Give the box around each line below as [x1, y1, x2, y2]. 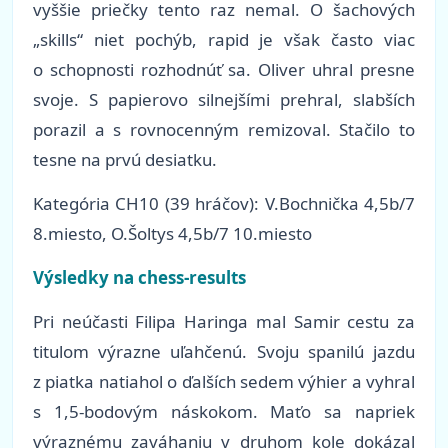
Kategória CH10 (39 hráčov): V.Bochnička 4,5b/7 [33, 192, 415, 216]
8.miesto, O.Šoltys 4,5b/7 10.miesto [33, 222, 312, 246]
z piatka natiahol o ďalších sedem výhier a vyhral [33, 370, 415, 394]
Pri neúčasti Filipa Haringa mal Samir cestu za [33, 310, 415, 334]
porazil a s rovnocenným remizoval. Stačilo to [33, 118, 415, 142]
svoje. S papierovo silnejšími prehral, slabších [33, 88, 415, 112]
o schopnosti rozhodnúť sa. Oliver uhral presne [33, 58, 415, 82]
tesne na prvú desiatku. [33, 148, 217, 172]
